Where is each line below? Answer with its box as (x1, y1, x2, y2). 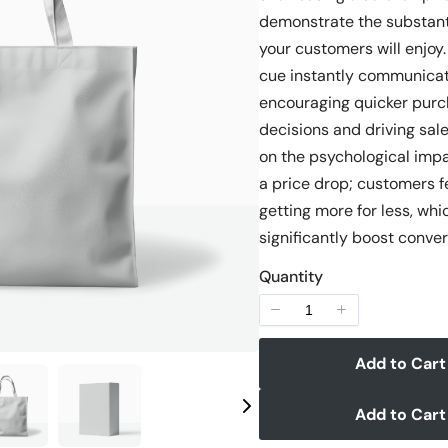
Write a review (14, 73, 180, 105)
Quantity (258, 265, 323, 287)
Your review (14, 397, 102, 419)
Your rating (14, 168, 95, 190)
